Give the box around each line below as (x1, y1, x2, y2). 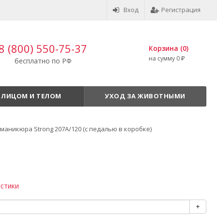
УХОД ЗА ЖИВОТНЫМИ (105, 92, 186, 100)
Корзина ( (149, 44, 183, 53)
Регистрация (161, 5, 201, 14)
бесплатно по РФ (14, 56, 72, 65)
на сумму (149, 54, 176, 62)
